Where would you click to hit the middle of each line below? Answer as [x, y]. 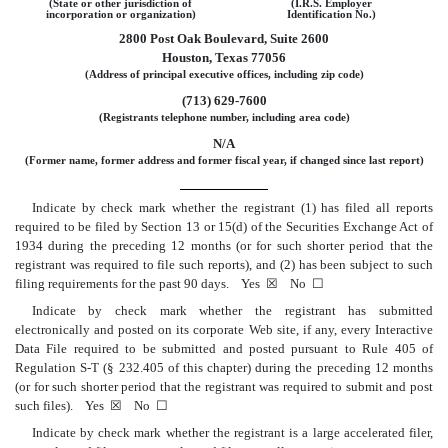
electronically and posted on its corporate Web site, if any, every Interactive [224, 330]
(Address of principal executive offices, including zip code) [224, 74]
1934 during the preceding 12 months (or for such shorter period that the [224, 246]
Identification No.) [331, 14]
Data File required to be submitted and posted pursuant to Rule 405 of [224, 349]
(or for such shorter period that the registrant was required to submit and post [224, 387]
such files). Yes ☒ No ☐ [91, 406]
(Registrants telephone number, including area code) [224, 117]
